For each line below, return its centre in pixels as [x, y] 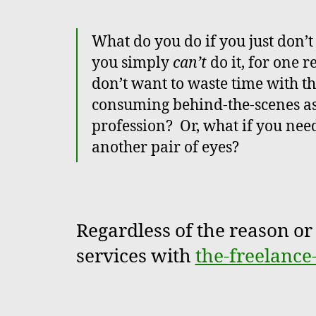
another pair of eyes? [167, 147]
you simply [132, 63]
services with [135, 256]
